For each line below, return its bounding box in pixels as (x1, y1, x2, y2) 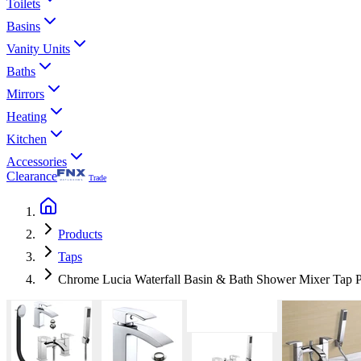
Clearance (6, 169, 57, 183)
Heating (6, 110, 47, 123)
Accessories (6, 155, 67, 168)
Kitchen (6, 132, 47, 146)
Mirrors (6, 87, 44, 101)
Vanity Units (6, 42, 70, 56)
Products (58, 227, 102, 241)
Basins (6, 19, 40, 33)
